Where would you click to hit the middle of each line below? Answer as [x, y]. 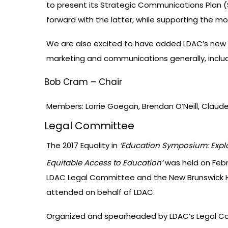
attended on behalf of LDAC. [101, 192]
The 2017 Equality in [83, 146]
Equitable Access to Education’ [105, 163]
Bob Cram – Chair [83, 82]
